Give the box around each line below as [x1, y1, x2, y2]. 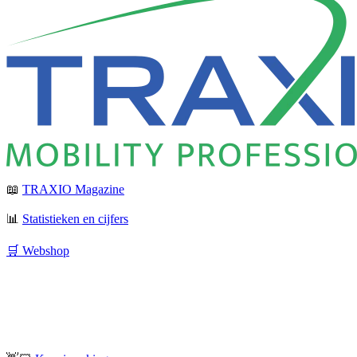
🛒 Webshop [6, 244, 69, 258]
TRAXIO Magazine [22, 182, 124, 197]
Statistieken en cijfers [22, 212, 128, 226]
